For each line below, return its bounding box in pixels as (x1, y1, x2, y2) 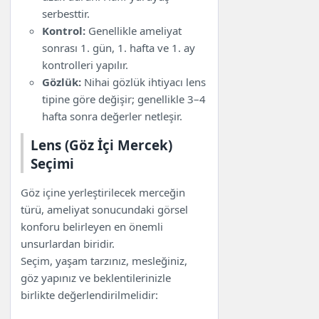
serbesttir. (42, 6, 90, 21)
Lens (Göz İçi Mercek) (31, 136, 173, 155)
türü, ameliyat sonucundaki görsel (21, 202, 189, 217)
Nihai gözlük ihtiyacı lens (81, 74, 206, 89)
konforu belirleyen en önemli (21, 219, 164, 234)
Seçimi (31, 155, 75, 173)
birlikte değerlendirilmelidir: (21, 288, 159, 303)
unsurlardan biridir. (21, 236, 115, 251)
